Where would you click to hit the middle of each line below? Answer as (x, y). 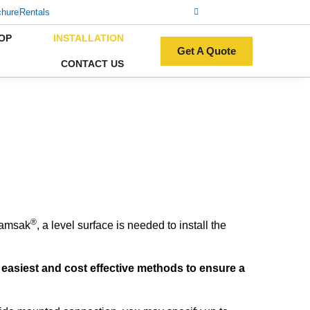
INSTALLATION (89, 38)
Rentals (35, 12)
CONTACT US (93, 64)
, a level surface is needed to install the (131, 225)
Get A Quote (207, 51)
